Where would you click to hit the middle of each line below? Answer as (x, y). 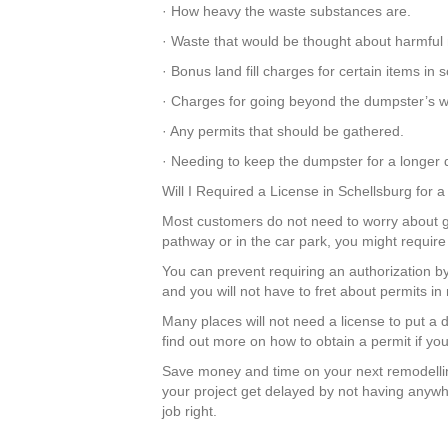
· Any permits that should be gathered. (283, 130)
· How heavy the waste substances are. (286, 10)
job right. (189, 410)
